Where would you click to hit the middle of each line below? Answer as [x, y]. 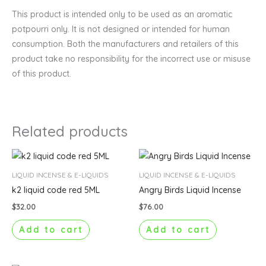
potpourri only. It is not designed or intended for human [121, 29]
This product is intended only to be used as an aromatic [122, 14]
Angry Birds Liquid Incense [190, 190]
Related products [70, 132]
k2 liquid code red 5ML [56, 190]
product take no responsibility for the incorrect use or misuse [131, 58]
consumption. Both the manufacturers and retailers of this [125, 44]
